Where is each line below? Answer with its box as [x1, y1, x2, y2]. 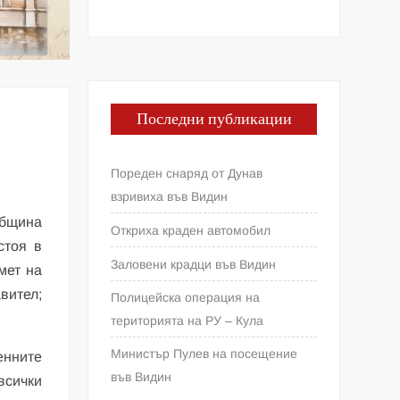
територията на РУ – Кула [111, 312, 264, 328]
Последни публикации [136, 106, 292, 131]
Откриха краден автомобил [111, 222, 271, 237]
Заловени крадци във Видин [111, 256, 277, 271]
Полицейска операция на [111, 289, 261, 304]
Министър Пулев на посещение [111, 346, 298, 361]
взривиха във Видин [111, 188, 229, 204]
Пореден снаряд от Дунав [111, 165, 263, 180]
